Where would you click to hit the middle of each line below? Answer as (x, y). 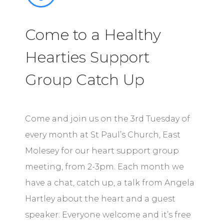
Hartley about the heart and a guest (100, 198)
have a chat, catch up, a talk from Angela (110, 182)
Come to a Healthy (93, 34)
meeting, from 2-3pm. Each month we (104, 166)
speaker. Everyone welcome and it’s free (108, 214)
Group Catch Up (85, 79)
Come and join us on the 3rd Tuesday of (107, 118)
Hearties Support (87, 57)
